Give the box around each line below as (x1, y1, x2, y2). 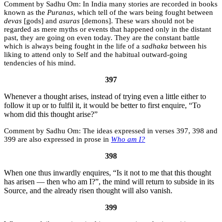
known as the (4, 8, 47, 17)
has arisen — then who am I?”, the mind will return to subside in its (4, 177, 214, 186)
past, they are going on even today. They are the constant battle (4, 34, 200, 42)
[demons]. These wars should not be (80, 17, 194, 25)
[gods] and (22, 17, 59, 25)
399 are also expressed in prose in (4, 135, 111, 144)
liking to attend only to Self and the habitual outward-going (4, 51, 187, 59)
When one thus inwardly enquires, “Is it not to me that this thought (4, 168, 211, 177)
